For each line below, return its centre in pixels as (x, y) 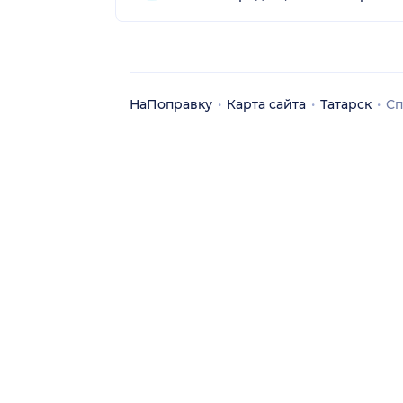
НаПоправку (171, 104)
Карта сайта (266, 104)
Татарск (346, 104)
